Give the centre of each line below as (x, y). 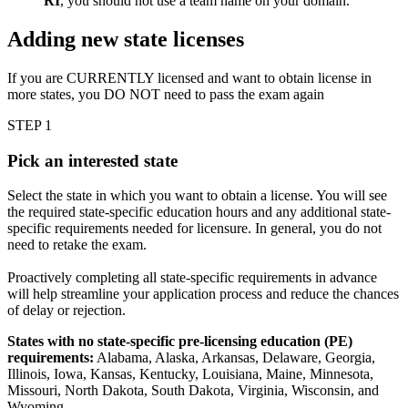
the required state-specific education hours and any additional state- (199, 212)
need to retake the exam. (77, 245)
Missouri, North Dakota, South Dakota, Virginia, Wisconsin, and (193, 391)
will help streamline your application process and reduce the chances (203, 294)
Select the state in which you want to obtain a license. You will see (197, 196)
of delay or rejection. (66, 311)
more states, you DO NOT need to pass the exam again (166, 94)
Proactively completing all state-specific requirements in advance (192, 278)
